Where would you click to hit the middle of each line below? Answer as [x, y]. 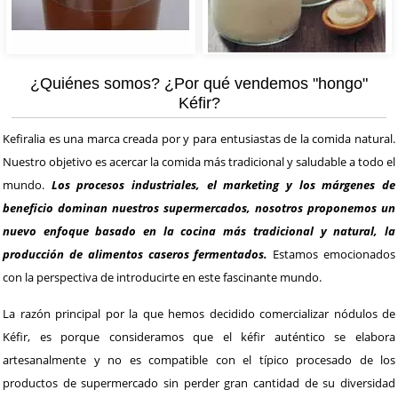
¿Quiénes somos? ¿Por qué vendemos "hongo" [199, 83]
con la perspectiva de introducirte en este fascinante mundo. [162, 277]
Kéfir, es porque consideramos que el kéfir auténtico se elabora [199, 336]
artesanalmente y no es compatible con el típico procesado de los [199, 359]
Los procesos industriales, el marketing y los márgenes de [223, 184]
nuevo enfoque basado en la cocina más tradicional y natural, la [199, 231]
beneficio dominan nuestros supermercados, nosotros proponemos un [199, 207]
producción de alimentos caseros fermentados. [135, 254]
